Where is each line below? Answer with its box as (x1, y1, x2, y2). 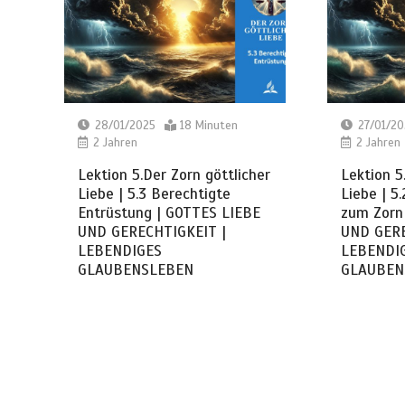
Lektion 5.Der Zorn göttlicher (78, 165, 271, 184)
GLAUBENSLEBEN (78, 259, 194, 279)
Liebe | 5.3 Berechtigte (78, 184, 231, 203)
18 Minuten (180, 118, 239, 133)
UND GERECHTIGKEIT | (78, 221, 227, 241)
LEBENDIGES (78, 240, 163, 260)
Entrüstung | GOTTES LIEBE (78, 202, 261, 222)
